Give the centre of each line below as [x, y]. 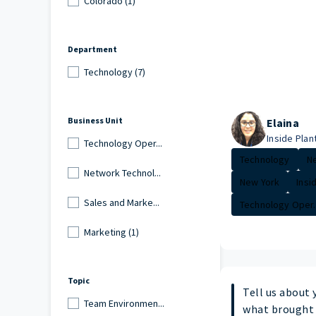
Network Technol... [122, 172]
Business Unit [95, 121]
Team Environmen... [124, 303]
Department [92, 49]
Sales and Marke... [121, 202]
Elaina [283, 123]
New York [260, 182]
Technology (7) [114, 72]
